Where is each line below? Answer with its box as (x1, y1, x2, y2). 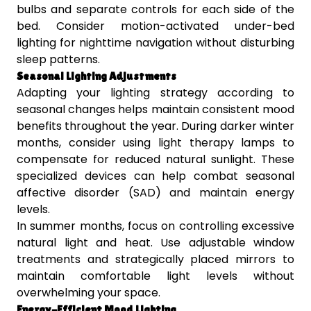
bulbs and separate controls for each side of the (17, 1, 294, 18)
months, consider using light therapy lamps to (17, 135, 294, 151)
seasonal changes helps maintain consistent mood (17, 101, 294, 118)
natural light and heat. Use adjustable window (17, 235, 294, 251)
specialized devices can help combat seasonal (17, 168, 294, 185)
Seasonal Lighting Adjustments (17, 69, 176, 83)
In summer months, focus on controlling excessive (17, 218, 294, 235)
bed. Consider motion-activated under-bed (17, 18, 294, 35)
